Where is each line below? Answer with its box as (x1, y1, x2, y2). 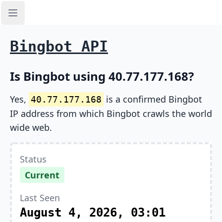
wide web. (10, 121, 52, 133)
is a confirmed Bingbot (104, 93, 202, 105)
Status (20, 153, 47, 165)
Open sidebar (12, 12, 63, 24)
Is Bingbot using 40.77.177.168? (10, 68, 194, 84)
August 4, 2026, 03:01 (20, 206, 166, 220)
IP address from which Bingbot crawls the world (10, 108, 212, 119)
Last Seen (20, 192, 60, 204)
